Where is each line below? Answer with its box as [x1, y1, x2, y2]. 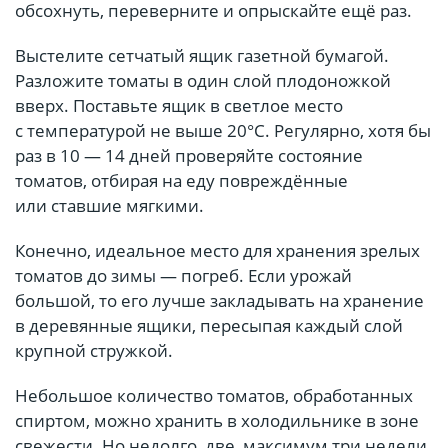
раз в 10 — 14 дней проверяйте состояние [15, 144, 363, 168]
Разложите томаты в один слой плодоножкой [15, 69, 391, 93]
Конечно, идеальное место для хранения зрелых [15, 239, 420, 263]
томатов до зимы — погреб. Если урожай [15, 264, 352, 288]
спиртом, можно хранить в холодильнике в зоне [15, 409, 419, 433]
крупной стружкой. [15, 339, 173, 363]
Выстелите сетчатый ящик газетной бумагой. [15, 44, 389, 68]
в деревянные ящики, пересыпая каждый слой [15, 314, 403, 338]
